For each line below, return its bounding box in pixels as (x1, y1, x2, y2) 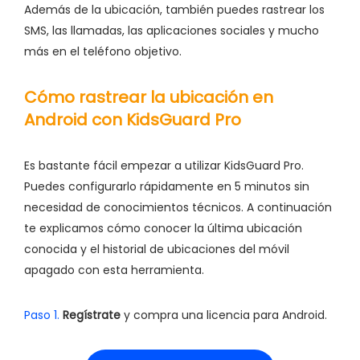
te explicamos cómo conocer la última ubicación (24, 220, 302, 237)
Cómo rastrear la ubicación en (24, 86, 273, 109)
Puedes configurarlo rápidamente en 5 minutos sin (24, 178, 309, 195)
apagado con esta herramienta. (24, 262, 204, 279)
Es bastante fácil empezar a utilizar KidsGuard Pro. (24, 157, 304, 174)
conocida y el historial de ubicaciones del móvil (24, 241, 289, 258)
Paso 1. (24, 307, 59, 324)
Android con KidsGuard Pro (24, 108, 241, 132)
